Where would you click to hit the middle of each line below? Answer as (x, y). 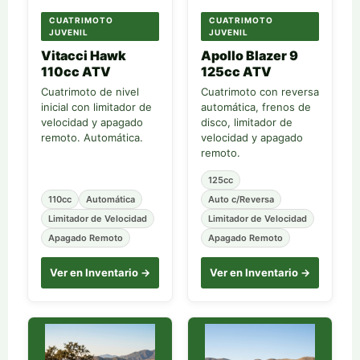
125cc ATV (236, 72)
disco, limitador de (247, 122)
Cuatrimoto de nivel (90, 92)
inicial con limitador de (96, 107)
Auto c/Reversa (241, 199)
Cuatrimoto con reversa (260, 92)
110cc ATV (76, 72)
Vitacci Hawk (84, 55)
